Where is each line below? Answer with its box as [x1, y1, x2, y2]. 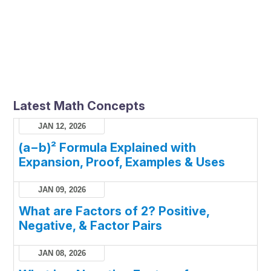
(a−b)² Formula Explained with [19, 140, 197, 155]
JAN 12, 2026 [38, 121, 86, 131]
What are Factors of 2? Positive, [19, 203, 210, 218]
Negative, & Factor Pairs [19, 218, 163, 233]
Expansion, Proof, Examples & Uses [19, 154, 226, 169]
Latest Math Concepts [13, 98, 146, 113]
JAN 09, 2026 [38, 184, 86, 194]
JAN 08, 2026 [38, 248, 86, 258]
